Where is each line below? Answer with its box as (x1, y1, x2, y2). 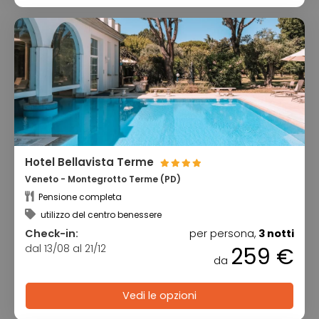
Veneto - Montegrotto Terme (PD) (25, 173, 181, 186)
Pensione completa (36, 190, 122, 203)
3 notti (258, 226, 294, 241)
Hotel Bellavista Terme (25, 155, 157, 170)
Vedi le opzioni (122, 288, 197, 303)
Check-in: (25, 226, 78, 241)
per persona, (189, 226, 258, 241)
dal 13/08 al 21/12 (25, 241, 106, 256)
